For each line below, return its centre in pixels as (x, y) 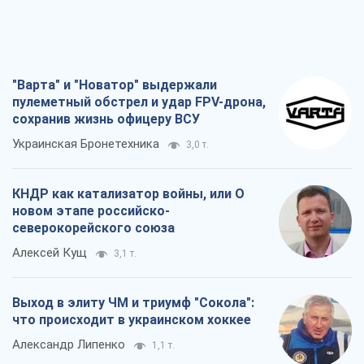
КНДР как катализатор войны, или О (128, 194)
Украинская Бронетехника (86, 144)
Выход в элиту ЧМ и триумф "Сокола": (133, 303)
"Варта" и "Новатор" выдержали (115, 85)
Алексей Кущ (50, 253)
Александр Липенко (69, 345)
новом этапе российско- (91, 211)
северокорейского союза (93, 228)
